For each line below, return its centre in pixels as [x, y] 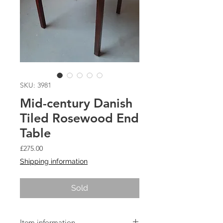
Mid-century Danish [76, 103]
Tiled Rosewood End [79, 118]
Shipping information [54, 161]
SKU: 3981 [36, 85]
